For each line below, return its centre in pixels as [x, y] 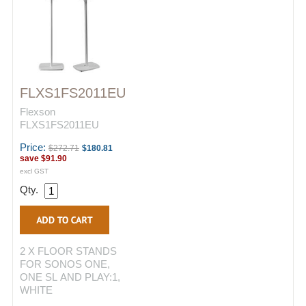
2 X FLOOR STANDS [68, 251]
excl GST [34, 171]
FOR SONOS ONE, [65, 264]
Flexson [38, 112]
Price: [34, 147]
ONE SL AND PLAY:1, [70, 277]
